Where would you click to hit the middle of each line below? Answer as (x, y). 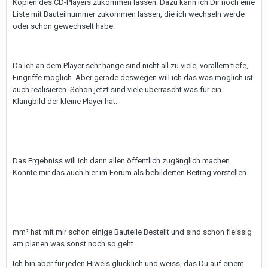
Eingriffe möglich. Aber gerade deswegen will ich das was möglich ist (133, 77)
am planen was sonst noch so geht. (74, 244)
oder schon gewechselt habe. (64, 26)
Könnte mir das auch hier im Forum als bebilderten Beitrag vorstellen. (130, 173)
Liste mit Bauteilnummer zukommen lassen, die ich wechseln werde (129, 14)
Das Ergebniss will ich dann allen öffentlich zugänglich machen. (122, 161)
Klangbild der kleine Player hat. (65, 101)
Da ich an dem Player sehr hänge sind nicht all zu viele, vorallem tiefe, (130, 66)
